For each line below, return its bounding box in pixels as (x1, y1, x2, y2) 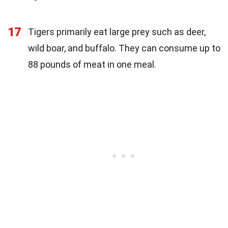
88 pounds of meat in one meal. (28, 59, 156, 70)
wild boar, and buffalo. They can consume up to (28, 43, 220, 53)
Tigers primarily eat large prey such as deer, (28, 26, 206, 37)
